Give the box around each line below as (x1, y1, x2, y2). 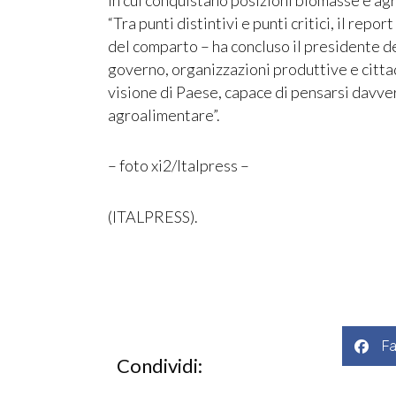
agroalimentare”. (108, 104, 220, 125)
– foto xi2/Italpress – (108, 156, 249, 176)
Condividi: (117, 354, 202, 378)
